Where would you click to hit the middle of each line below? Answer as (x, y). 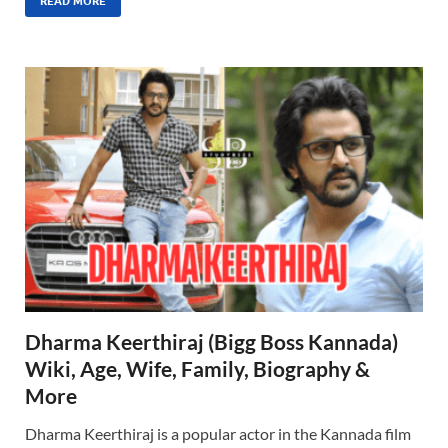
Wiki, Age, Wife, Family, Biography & (197, 369)
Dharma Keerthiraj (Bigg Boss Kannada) (211, 342)
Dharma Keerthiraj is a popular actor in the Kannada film (218, 434)
